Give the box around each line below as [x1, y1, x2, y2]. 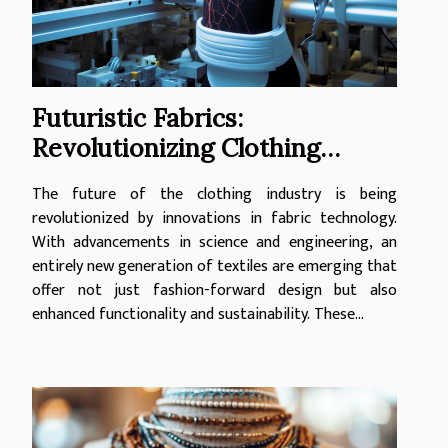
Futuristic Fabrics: [32, 102, 243, 135]
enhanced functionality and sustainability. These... [32, 301, 364, 329]
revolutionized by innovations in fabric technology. [32, 205, 397, 233]
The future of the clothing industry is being [32, 181, 397, 209]
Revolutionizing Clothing [32, 132, 320, 165]
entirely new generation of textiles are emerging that [32, 253, 397, 281]
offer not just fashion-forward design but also [32, 277, 397, 305]
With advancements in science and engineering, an [32, 229, 397, 257]
